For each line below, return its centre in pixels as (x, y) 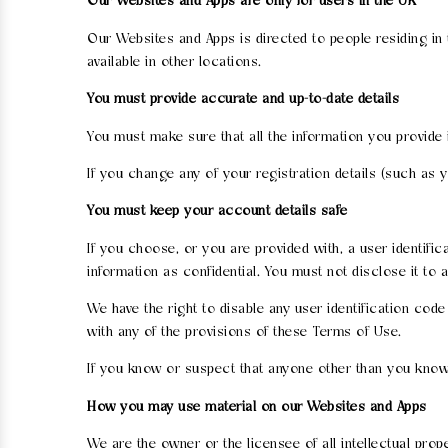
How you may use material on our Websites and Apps (257, 407)
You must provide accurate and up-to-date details (243, 100)
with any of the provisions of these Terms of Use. (244, 333)
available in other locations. (174, 62)
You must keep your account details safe (217, 212)
